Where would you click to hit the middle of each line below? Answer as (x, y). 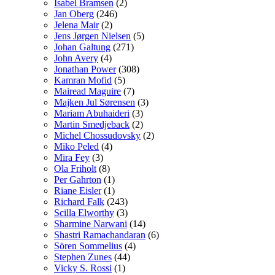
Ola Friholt (75, 168)
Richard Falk (79, 201)
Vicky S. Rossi (83, 268)
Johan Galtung (82, 47)
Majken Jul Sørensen (95, 102)
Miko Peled (76, 146)
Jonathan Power (85, 69)
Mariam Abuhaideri (92, 113)
